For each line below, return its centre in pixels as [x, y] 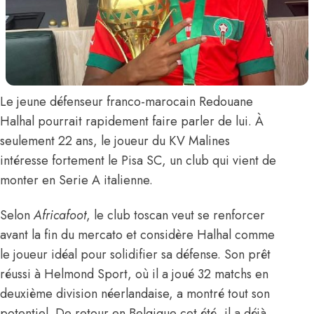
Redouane [226, 101]
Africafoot [60, 215]
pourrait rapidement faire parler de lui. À [149, 121]
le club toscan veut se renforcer [178, 215]
